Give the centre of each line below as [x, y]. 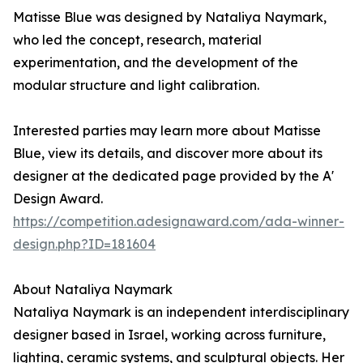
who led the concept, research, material [137, 40]
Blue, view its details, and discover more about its [168, 154]
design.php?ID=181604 [84, 244]
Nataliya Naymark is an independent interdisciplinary [181, 312]
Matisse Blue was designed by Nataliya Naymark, [170, 17]
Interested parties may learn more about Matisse [167, 131]
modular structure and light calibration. [136, 85]
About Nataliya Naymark [93, 290]
